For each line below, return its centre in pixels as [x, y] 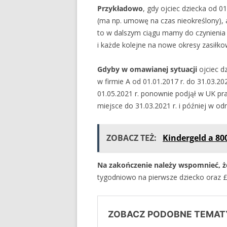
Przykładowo [120, 9]
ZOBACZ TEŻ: [133, 138]
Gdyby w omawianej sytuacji [147, 69]
